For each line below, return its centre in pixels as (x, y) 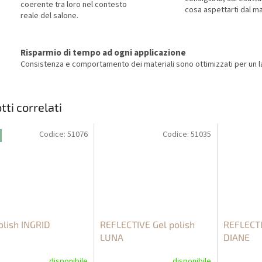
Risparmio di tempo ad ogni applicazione (103, 52)
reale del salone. (49, 15)
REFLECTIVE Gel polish (147, 225)
